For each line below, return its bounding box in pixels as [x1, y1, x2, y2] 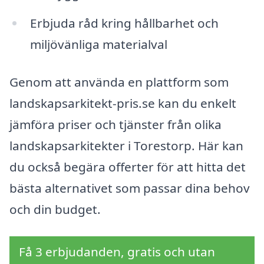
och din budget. [9, 200, 101, 217]
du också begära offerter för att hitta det [9, 158, 246, 175]
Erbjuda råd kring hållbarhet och [29, 15, 219, 32]
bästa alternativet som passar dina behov [9, 179, 250, 196]
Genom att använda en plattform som [9, 73, 229, 90]
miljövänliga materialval [29, 36, 167, 53]
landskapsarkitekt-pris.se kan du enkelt [9, 94, 236, 111]
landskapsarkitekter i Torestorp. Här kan [9, 137, 243, 154]
